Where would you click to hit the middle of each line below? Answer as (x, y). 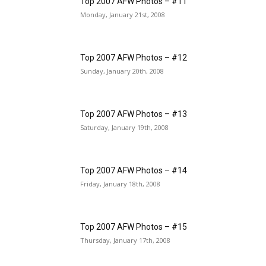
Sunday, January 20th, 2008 (122, 71)
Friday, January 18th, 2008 (120, 184)
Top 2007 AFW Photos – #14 (134, 171)
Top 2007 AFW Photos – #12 (134, 58)
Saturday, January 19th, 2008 (124, 128)
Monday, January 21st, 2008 (123, 15)
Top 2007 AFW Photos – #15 (134, 227)
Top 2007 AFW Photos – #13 (134, 114)
